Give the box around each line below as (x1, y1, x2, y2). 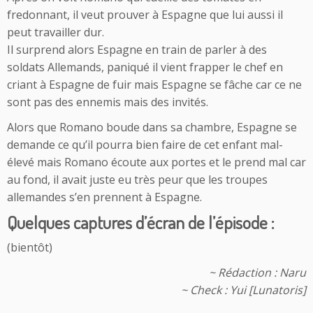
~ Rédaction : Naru (209, 264, 306, 280)
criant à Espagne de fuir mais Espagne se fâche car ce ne (7, 76, 302, 92)
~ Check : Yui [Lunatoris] (181, 282, 306, 298)
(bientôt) (7, 239, 52, 255)
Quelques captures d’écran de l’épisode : (7, 210, 275, 233)
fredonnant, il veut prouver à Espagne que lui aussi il (7, 6, 283, 22)
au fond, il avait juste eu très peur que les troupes (7, 171, 268, 187)
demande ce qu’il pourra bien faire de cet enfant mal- (7, 136, 283, 152)
